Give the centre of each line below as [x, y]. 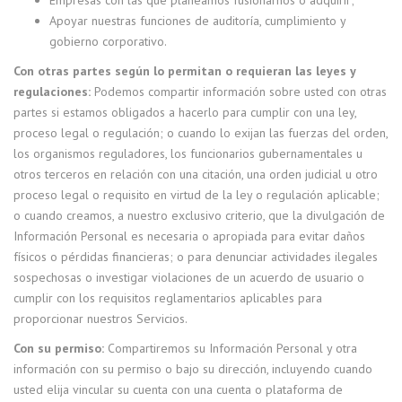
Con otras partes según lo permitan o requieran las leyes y [184, 71]
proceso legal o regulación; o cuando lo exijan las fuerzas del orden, [201, 133]
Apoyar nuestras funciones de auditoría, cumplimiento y [197, 21]
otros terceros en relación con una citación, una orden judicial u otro [196, 174]
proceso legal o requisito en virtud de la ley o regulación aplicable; [197, 195]
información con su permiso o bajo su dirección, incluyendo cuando [193, 369]
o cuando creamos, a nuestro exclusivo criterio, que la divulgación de [199, 215]
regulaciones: [52, 92]
